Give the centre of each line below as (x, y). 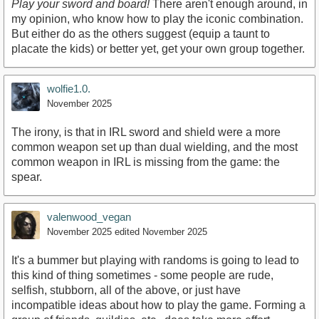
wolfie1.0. (69, 88)
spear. (27, 177)
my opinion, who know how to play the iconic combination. (157, 19)
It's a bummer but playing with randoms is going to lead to (155, 260)
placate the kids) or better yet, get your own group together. (158, 48)
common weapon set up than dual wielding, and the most (155, 147)
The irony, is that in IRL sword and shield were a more (146, 132)
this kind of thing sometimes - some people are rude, (142, 275)
